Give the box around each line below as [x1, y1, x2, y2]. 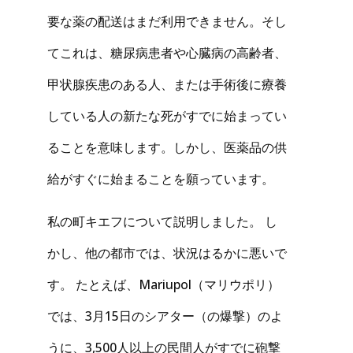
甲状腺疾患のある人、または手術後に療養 [47, 75, 287, 93]
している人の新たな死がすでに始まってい [47, 106, 287, 124]
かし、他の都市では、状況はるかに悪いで [47, 244, 287, 262]
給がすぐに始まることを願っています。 [47, 169, 274, 188]
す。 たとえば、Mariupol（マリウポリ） [47, 276, 280, 294]
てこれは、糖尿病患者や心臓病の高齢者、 [47, 43, 287, 61]
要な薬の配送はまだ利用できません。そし [47, 12, 287, 30]
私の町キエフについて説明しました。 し [47, 213, 277, 231]
